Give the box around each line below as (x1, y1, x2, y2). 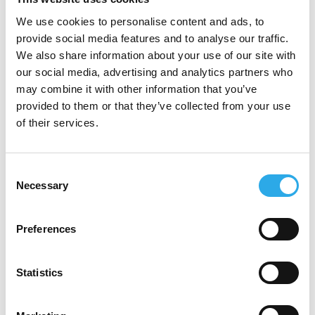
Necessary (16, 179, 68, 191)
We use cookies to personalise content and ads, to (16, 15, 264, 27)
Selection (5, 181, 48, 194)
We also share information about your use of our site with (16, 49, 296, 61)
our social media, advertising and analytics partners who (16, 65, 292, 78)
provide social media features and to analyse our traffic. (16, 32, 289, 44)
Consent (5, 165, 44, 177)
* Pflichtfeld (235, 297, 300, 311)
